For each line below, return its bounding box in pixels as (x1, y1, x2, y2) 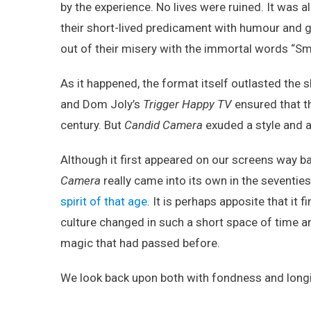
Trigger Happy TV (143, 97, 232, 111)
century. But (60, 118, 124, 132)
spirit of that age (60, 194, 147, 208)
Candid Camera (124, 118, 203, 132)
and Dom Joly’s (60, 97, 143, 111)
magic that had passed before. (60, 236, 220, 250)
